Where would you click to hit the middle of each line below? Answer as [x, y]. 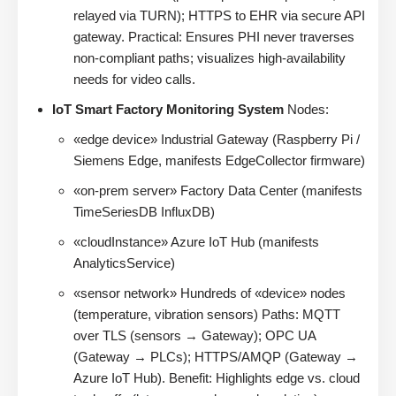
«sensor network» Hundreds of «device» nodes [209, 293]
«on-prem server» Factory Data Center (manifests [218, 190]
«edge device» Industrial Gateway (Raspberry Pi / [217, 139]
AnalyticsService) [124, 263]
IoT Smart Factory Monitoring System [168, 109]
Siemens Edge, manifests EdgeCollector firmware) [219, 160]
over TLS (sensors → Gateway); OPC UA [194, 335]
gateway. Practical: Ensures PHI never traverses [214, 36]
